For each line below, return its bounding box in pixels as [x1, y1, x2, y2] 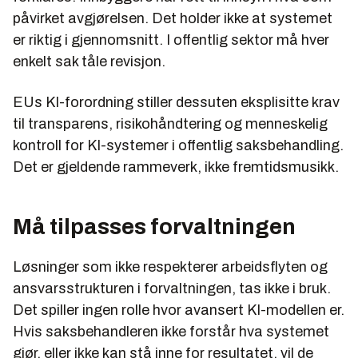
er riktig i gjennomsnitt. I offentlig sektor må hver [13, 31, 329, 48]
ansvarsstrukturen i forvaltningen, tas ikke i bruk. [13, 280, 331, 296]
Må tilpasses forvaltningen [13, 213, 296, 239]
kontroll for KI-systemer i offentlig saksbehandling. [13, 137, 344, 153]
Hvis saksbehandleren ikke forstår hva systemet [13, 323, 329, 340]
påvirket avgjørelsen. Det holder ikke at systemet [13, 10, 332, 26]
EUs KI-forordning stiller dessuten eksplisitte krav [13, 93, 340, 110]
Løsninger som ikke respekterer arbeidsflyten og [13, 258, 328, 275]
